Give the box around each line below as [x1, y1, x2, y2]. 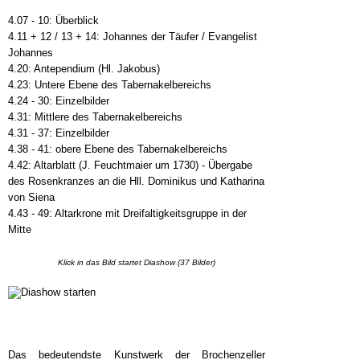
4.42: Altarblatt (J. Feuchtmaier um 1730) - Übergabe [8, 159, 252, 172]
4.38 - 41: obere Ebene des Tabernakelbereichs [8, 143, 227, 156]
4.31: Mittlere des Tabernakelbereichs [8, 111, 182, 124]
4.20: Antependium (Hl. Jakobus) [8, 63, 160, 76]
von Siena [8, 191, 55, 204]
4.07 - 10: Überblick [8, 14, 99, 27]
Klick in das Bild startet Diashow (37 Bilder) [58, 258, 215, 268]
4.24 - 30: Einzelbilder [8, 95, 109, 108]
